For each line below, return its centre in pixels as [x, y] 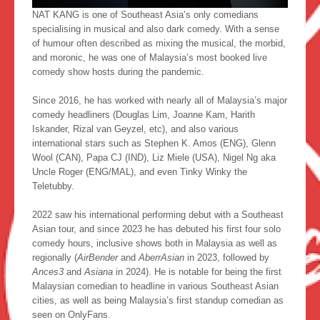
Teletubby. [53, 186]
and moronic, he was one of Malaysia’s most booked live [150, 57]
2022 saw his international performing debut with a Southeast [158, 214]
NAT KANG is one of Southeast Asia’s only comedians [145, 14]
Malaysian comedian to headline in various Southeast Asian [155, 286]
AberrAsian [163, 257]
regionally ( [55, 257]
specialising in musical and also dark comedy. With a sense [156, 29]
